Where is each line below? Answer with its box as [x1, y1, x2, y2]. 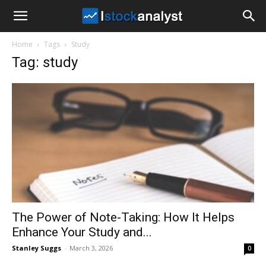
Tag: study [12, 54, 78, 71]
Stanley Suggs [12, 243, 61, 253]
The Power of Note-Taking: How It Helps [12, 210, 235, 225]
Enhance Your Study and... [12, 225, 152, 240]
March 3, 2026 [69, 243, 113, 253]
